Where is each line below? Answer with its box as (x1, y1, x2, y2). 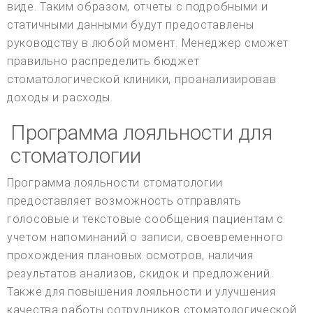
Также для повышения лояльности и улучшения (7, 284, 276, 298)
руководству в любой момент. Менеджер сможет (7, 36, 289, 50)
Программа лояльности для (10, 119, 272, 145)
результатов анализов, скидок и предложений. (7, 266, 273, 280)
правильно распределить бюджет (7, 54, 200, 68)
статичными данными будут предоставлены (7, 17, 254, 31)
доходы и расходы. (7, 90, 113, 104)
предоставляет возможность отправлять (7, 194, 242, 208)
